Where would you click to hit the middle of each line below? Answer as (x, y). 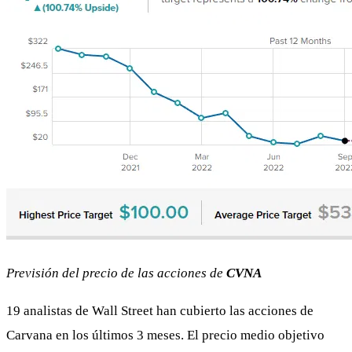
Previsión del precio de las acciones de (116, 273)
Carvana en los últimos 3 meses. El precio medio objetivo (165, 335)
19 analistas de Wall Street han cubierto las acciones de (160, 310)
